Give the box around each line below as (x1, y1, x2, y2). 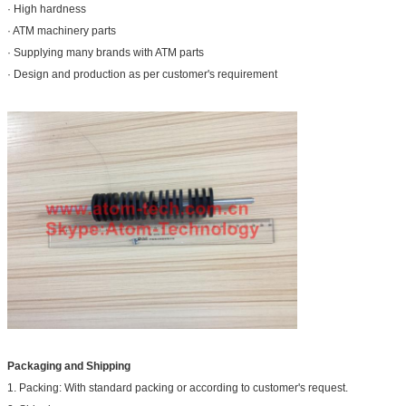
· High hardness (7, 2, 86, 15)
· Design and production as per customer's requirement (7, 67, 277, 81)
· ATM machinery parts (7, 24, 116, 37)
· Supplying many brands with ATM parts (7, 45, 204, 59)
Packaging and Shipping (7, 359, 130, 372)
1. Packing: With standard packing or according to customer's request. (7, 381, 348, 394)
